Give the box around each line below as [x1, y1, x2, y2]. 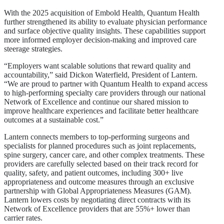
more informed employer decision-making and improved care [4, 35, 196, 44]
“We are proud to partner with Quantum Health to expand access [4, 79, 207, 88]
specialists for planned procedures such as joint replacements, [4, 141, 196, 150]
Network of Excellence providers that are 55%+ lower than [4, 204, 190, 213]
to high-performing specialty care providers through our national [4, 88, 205, 97]
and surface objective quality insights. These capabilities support [4, 26, 205, 35]
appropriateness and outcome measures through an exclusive [4, 177, 194, 186]
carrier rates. [4, 213, 44, 222]
